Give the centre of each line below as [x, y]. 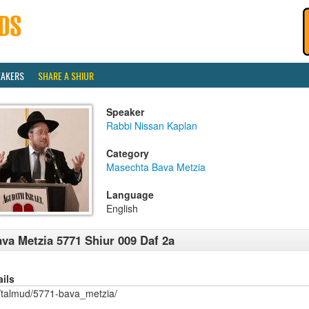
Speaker [125, 112]
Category [128, 153]
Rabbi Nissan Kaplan [152, 126]
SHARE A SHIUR [66, 76]
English [122, 208]
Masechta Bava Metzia [156, 167]
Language [130, 195]
